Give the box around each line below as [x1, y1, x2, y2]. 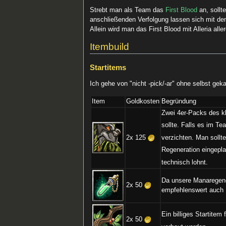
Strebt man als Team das [90, 6, 166, 14]
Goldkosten [126, 98, 160, 105]
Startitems [90, 64, 127, 72]
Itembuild [90, 41, 130, 52]
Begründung [161, 98, 197, 105]
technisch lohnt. [161, 159, 208, 166]
